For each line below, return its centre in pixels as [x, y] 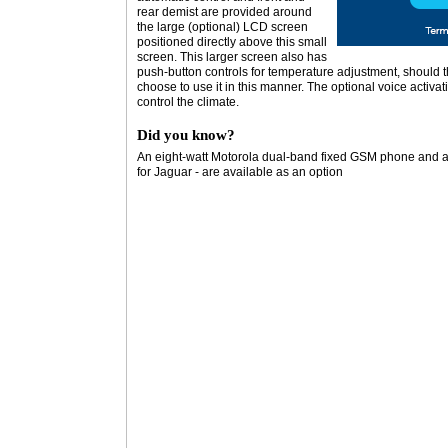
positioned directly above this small [232, 42]
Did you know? [186, 135]
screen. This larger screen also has [232, 57]
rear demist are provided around [224, 12]
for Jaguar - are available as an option [240, 172]
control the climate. [188, 102]
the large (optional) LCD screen [222, 27]
